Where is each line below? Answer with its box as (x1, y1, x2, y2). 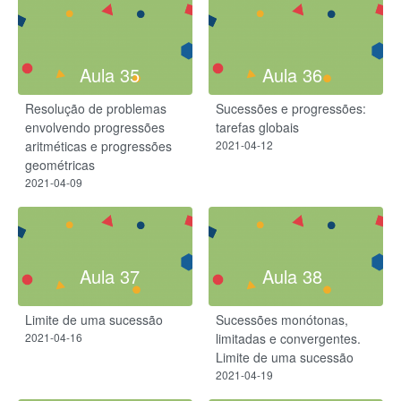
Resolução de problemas (25, 98, 166, 117)
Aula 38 (261, 263, 322, 290)
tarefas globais (216, 117, 299, 136)
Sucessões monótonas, (216, 310, 348, 328)
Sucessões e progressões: (216, 98, 366, 117)
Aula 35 (79, 62, 140, 89)
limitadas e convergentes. (216, 328, 361, 347)
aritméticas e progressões (25, 136, 172, 155)
